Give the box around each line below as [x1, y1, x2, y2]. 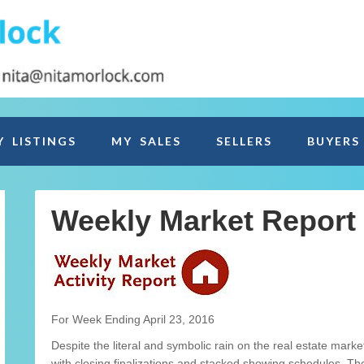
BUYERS [307, 134, 360, 149]
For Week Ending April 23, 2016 [51, 313, 214, 327]
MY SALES [111, 134, 181, 149]
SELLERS [216, 134, 272, 149]
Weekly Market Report [51, 204, 356, 238]
